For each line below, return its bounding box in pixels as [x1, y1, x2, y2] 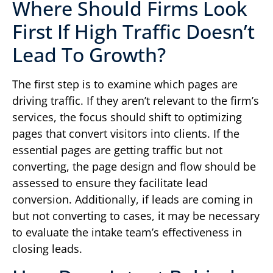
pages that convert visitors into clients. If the [12, 126, 239, 141]
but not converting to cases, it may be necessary [12, 208, 260, 224]
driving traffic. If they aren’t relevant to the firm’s [12, 93, 259, 108]
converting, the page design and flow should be [12, 159, 256, 174]
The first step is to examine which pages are [12, 77, 238, 92]
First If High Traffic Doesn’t [12, 18, 255, 45]
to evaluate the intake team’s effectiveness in [12, 225, 242, 240]
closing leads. [12, 241, 82, 257]
